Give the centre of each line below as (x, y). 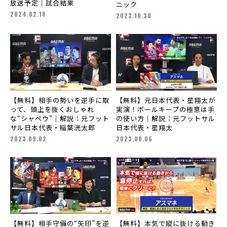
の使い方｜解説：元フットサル (166, 119)
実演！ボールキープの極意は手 (165, 109)
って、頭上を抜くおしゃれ (52, 109)
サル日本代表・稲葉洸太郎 (52, 128)
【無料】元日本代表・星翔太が (166, 100)
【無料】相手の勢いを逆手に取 (60, 100)
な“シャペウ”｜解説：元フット (60, 119)
